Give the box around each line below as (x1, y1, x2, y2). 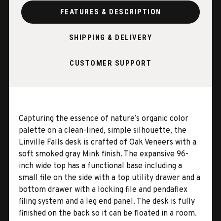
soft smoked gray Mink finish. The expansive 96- (19, 149, 188, 159)
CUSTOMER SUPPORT (70, 59, 151, 68)
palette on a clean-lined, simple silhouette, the (19, 125, 186, 136)
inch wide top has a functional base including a (19, 161, 182, 171)
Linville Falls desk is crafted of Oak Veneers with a (19, 137, 196, 147)
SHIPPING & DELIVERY (69, 33, 152, 42)
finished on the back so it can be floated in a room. (19, 208, 197, 219)
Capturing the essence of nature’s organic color (19, 113, 188, 124)
